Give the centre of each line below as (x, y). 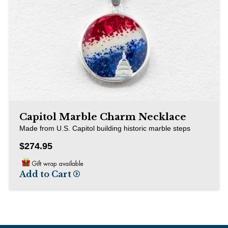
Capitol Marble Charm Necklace (103, 117)
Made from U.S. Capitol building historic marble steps (105, 128)
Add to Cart (46, 174)
